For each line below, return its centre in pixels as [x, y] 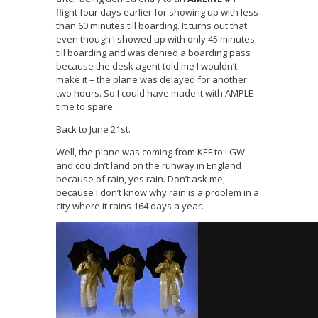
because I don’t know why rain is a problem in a [158, 193]
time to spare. [86, 107]
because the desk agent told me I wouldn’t [147, 66]
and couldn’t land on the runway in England [149, 166]
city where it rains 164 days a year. [130, 206]
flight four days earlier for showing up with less [157, 12]
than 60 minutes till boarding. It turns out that [152, 26]
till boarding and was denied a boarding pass [153, 53]
